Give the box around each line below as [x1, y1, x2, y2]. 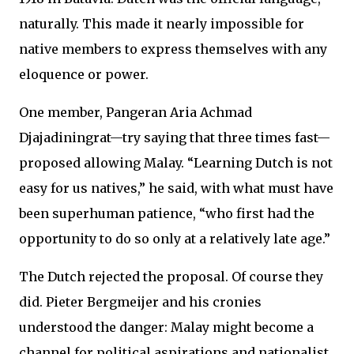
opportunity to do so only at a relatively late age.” [19, 231, 330, 247]
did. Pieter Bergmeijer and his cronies [19, 294, 262, 311]
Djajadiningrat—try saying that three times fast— [19, 130, 330, 146]
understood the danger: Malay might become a [19, 319, 314, 336]
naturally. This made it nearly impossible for [19, 16, 304, 32]
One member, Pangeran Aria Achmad [19, 104, 252, 121]
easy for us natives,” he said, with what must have [19, 180, 333, 197]
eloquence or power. [19, 66, 149, 83]
